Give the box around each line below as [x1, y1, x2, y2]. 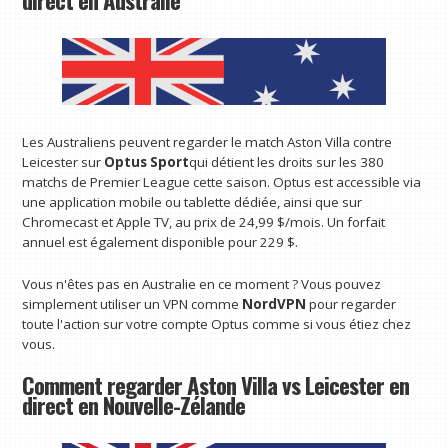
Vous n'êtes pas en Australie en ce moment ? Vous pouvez [22, 274, 382, 293]
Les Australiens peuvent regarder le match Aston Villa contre [22, 132, 393, 151]
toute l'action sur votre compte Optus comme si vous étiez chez [22, 314, 412, 333]
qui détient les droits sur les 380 [189, 152, 385, 171]
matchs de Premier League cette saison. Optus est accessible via [22, 172, 422, 191]
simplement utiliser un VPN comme [22, 294, 243, 313]
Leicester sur [22, 152, 102, 171]
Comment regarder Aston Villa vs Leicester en [22, 368, 410, 403]
